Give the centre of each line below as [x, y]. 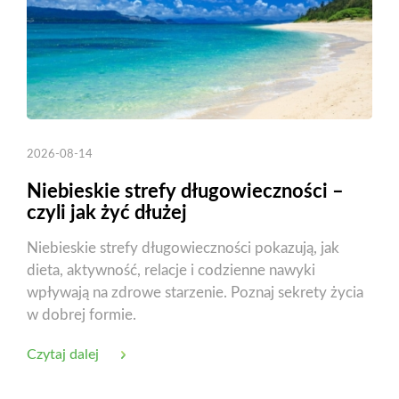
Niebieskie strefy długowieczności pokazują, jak [183, 248]
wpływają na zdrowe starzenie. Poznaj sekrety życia [195, 292]
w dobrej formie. [81, 314]
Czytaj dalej [63, 354]
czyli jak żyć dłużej [107, 212]
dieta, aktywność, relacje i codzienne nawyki [171, 270]
